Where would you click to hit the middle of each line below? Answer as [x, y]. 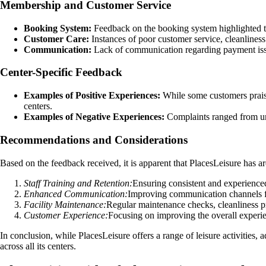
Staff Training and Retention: [78, 183]
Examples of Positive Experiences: [92, 96]
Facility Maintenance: [65, 204]
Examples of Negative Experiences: [94, 117]
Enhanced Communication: [76, 194]
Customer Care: [56, 39]
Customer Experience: [66, 215]
